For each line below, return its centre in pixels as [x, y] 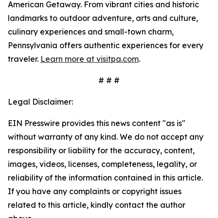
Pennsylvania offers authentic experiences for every [106, 45]
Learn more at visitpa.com [90, 59]
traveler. [24, 59]
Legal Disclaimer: [40, 102]
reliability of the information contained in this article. [105, 178]
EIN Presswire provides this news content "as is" [97, 123]
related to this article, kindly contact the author [97, 205]
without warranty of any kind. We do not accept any [106, 137]
